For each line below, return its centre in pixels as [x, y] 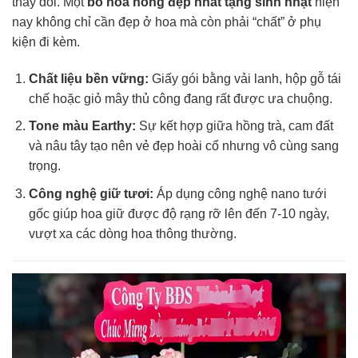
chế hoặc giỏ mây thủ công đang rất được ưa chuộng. [180, 98]
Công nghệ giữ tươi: [91, 193]
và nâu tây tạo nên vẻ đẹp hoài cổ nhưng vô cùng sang [183, 146]
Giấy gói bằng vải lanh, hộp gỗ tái [245, 78]
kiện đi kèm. [46, 42]
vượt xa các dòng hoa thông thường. [132, 233]
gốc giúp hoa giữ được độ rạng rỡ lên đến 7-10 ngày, [179, 213]
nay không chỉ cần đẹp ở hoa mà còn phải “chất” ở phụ [167, 22]
